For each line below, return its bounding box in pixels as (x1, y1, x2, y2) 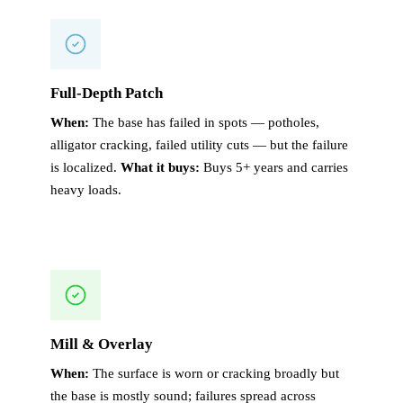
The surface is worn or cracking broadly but (89, 366, 339, 381)
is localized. (50, 160, 121, 175)
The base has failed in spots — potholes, (89, 115, 319, 130)
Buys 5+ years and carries (200, 160, 348, 175)
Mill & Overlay (50, 336, 153, 354)
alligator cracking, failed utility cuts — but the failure (50, 138, 348, 153)
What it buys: (121, 160, 200, 175)
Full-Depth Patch (50, 85, 163, 103)
